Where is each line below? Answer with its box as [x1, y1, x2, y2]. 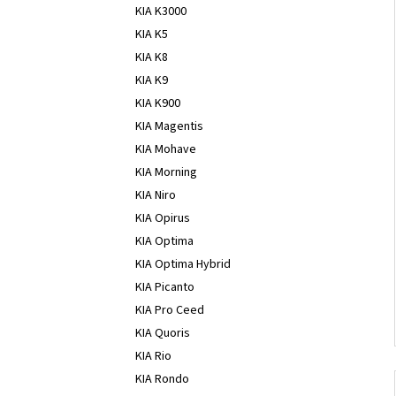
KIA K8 [135, 49, 168, 66]
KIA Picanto [135, 278, 194, 296]
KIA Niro [135, 187, 176, 204]
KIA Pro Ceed [135, 301, 204, 319]
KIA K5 [135, 26, 168, 43]
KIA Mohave [135, 141, 196, 158]
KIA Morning [135, 164, 197, 181]
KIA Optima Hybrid [135, 255, 231, 273]
